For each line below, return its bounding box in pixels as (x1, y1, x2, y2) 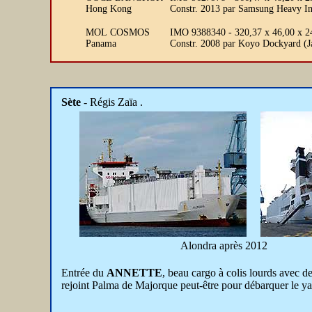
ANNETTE (107, 267, 162, 279)
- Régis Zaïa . (84, 96, 143, 108)
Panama (86, 38, 116, 49)
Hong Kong (86, 3, 132, 14)
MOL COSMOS (86, 27, 150, 38)
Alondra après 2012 (180, 240, 267, 251)
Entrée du (61, 267, 107, 279)
